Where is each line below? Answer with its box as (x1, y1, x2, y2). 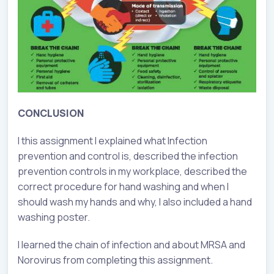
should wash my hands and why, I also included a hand (18, 195, 252, 209)
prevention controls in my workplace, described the (18, 165, 247, 179)
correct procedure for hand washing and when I (18, 180, 229, 194)
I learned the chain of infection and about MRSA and (18, 238, 245, 252)
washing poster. (18, 210, 90, 224)
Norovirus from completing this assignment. (18, 253, 213, 267)
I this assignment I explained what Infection (18, 134, 207, 148)
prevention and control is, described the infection (18, 149, 238, 163)
